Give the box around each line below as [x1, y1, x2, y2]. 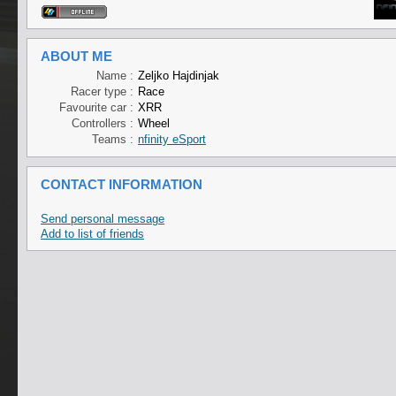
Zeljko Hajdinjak [138, 69, 219, 82]
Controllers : [72, 117, 133, 130]
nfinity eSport [138, 133, 206, 146]
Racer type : [71, 85, 133, 98]
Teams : [92, 133, 133, 146]
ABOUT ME [41, 49, 112, 64]
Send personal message [41, 212, 164, 225]
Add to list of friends [41, 227, 144, 240]
